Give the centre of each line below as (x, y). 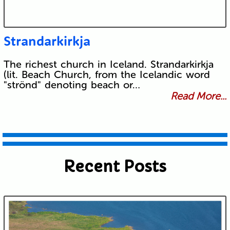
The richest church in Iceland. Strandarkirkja (108, 64)
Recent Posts (115, 167)
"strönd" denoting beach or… (72, 85)
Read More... (199, 96)
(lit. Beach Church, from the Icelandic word (107, 75)
